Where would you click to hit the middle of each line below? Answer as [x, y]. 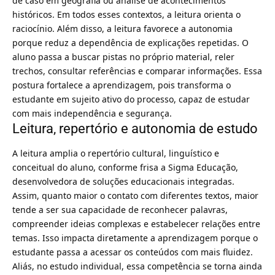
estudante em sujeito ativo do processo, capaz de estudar [131, 99]
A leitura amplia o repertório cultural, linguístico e [116, 153]
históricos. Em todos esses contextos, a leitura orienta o [126, 14]
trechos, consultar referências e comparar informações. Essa [137, 71]
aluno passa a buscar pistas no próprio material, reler [123, 56]
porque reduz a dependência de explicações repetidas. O [130, 42]
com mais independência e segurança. [92, 113]
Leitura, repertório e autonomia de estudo [135, 128]
